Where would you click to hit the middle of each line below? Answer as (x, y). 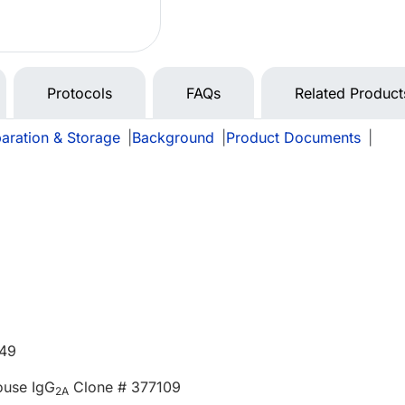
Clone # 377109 (125, 387)
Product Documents (293, 138)
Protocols (80, 94)
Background (173, 138)
